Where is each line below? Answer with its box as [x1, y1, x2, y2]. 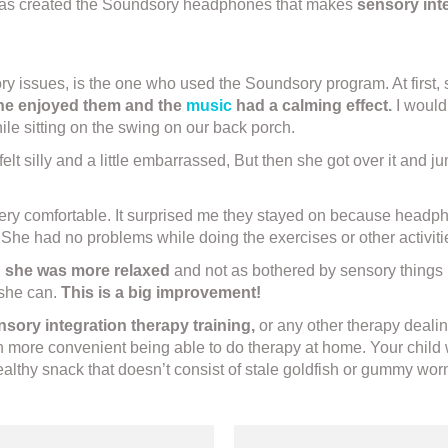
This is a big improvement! [61, 284, 261, 302]
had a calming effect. [232, 97, 392, 115]
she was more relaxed [5, 262, 170, 280]
